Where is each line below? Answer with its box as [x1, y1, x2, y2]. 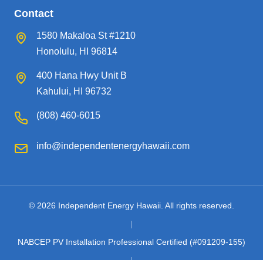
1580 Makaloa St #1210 [36, 31, 136, 41]
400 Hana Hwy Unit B [36, 70, 127, 80]
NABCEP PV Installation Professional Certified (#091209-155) [18, 237, 245, 247]
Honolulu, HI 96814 [36, 46, 117, 56]
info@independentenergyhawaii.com [36, 141, 190, 151]
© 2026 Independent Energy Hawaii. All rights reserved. [29, 201, 234, 210]
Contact [14, 8, 53, 19]
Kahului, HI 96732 [36, 86, 112, 96]
